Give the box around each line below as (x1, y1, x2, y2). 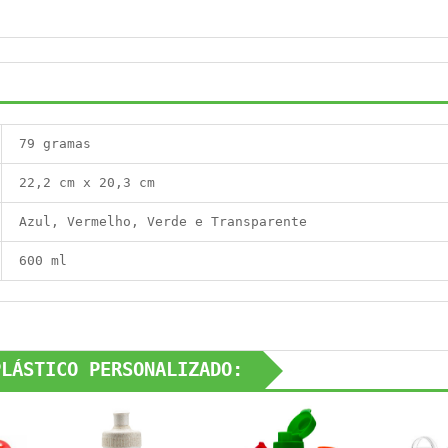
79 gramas (19, 136, 91, 151)
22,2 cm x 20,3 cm (19, 175, 155, 190)
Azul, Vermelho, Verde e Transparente (19, 214, 307, 229)
